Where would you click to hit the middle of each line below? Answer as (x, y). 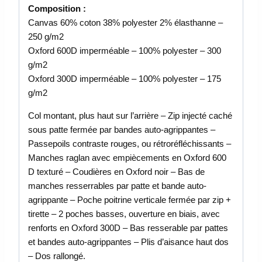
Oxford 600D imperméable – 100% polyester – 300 (125, 50)
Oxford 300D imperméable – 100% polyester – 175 (125, 78)
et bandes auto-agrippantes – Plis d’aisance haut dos (128, 242)
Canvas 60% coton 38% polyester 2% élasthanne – (125, 22)
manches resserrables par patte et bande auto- (117, 185)
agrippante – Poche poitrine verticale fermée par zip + (130, 199)
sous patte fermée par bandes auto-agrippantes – (122, 129)
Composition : (57, 8)
